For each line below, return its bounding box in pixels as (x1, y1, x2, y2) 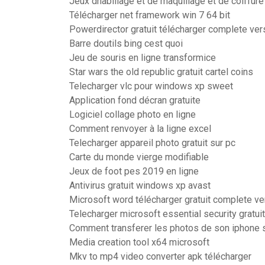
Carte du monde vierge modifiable (69, 151, 209, 163)
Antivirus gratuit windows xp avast (69, 180, 211, 191)
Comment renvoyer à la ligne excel (69, 123, 211, 134)
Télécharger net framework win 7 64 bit (69, 9, 230, 21)
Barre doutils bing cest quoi (69, 38, 183, 49)
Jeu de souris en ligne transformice (69, 52, 216, 63)
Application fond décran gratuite (69, 95, 201, 106)
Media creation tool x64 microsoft (69, 237, 209, 248)
